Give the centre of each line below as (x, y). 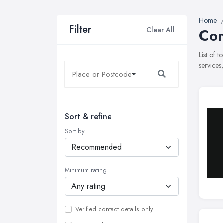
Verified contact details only (114, 209)
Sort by (74, 131)
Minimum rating (86, 170)
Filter (80, 30)
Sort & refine (88, 117)
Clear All (161, 30)
